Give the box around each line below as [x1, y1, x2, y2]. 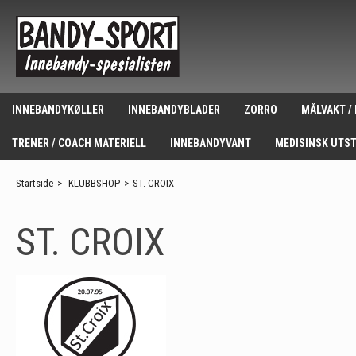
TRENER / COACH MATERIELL [12, 136, 146, 149]
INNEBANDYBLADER [128, 103, 220, 116]
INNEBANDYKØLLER [12, 103, 104, 116]
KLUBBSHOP [68, 176, 120, 189]
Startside [16, 176, 53, 189]
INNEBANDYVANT [170, 136, 251, 149]
